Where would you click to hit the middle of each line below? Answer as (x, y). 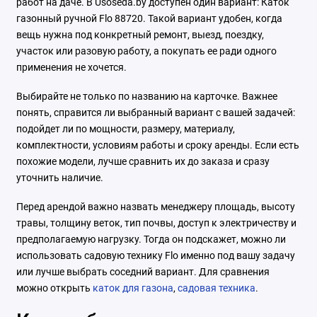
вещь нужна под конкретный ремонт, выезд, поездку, (140, 35)
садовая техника (216, 288)
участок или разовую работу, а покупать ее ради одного (146, 51)
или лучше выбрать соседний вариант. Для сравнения (143, 272)
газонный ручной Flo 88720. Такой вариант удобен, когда (149, 19)
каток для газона (133, 288)
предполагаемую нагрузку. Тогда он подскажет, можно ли (151, 240)
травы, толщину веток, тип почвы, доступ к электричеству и (156, 223)
